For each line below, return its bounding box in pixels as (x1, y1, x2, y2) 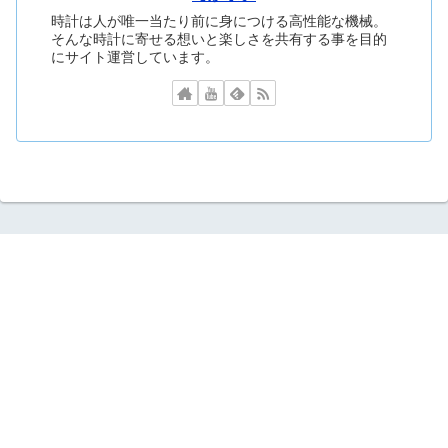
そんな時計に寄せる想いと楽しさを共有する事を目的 (51, 30, 388, 47)
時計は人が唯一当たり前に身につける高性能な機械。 (51, 12, 388, 29)
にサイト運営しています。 (51, 48, 220, 65)
